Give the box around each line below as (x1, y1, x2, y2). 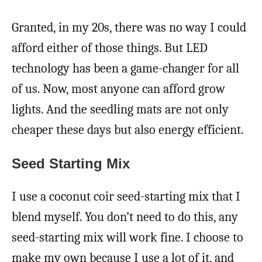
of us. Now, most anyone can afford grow (12, 81, 225, 96)
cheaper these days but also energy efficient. (12, 122, 244, 137)
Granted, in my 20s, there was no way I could (12, 19, 246, 35)
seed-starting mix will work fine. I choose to (12, 229, 243, 245)
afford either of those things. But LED (12, 40, 208, 56)
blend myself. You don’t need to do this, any (12, 209, 238, 225)
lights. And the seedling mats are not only (12, 101, 229, 117)
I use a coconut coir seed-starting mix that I (12, 188, 240, 204)
